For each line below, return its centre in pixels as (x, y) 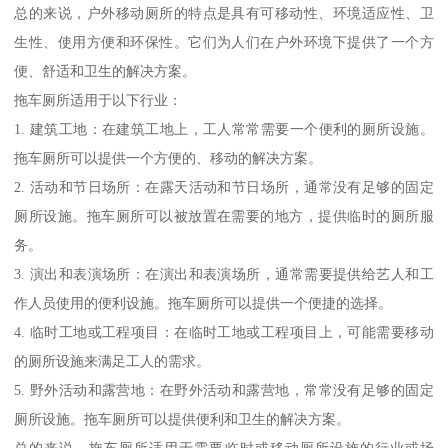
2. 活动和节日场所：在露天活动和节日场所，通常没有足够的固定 (224, 187)
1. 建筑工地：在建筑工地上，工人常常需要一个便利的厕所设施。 (224, 129)
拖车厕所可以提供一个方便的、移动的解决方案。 (168, 158)
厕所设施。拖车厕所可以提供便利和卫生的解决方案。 (182, 419)
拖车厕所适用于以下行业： (98, 100)
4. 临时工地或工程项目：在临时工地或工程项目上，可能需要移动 (224, 332)
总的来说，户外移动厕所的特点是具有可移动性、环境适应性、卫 (224, 13)
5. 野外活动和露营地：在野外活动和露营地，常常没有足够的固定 (224, 390)
